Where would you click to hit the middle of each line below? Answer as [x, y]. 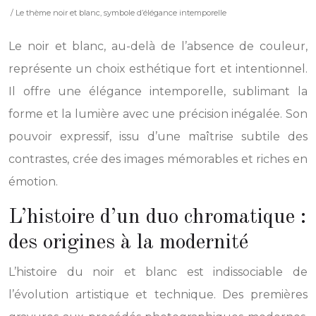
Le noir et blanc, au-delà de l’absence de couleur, [158, 46]
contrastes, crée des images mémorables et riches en [158, 159]
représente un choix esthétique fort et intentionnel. [158, 68]
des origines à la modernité [128, 242]
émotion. [33, 181]
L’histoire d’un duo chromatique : [157, 217]
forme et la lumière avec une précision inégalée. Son [158, 114]
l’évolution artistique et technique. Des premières [158, 294]
